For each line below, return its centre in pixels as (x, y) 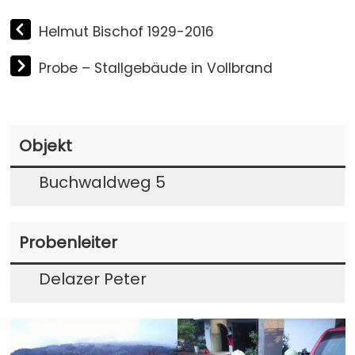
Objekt (45, 146)
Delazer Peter (92, 279)
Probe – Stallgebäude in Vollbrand (155, 68)
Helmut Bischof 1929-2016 (126, 32)
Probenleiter (68, 242)
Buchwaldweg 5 (102, 182)
